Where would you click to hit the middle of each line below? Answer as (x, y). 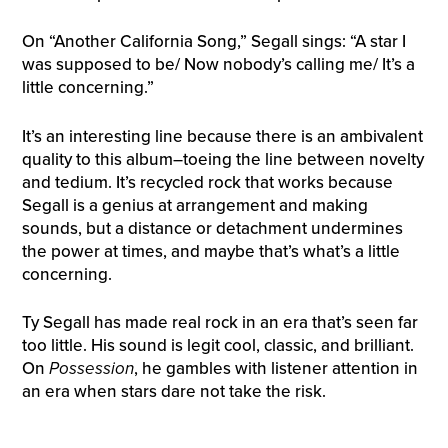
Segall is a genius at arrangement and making (194, 205)
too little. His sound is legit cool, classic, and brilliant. (217, 346)
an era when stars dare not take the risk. (173, 392)
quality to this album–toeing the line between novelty (222, 159)
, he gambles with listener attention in (275, 369)
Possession (91, 369)
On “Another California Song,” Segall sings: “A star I (213, 42)
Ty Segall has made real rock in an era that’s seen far (219, 323)
